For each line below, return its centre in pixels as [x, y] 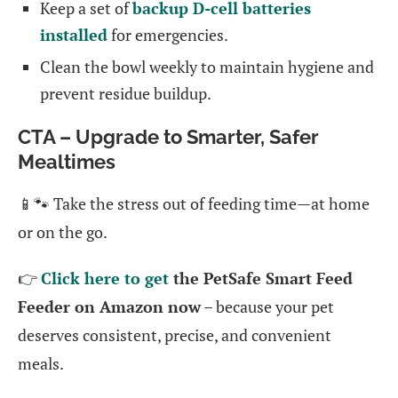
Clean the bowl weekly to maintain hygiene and [207, 66]
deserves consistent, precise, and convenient [175, 334]
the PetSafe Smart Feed [261, 278]
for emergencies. [168, 34]
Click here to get [105, 278]
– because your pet [267, 306]
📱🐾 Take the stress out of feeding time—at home [194, 203]
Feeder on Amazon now [109, 306]
